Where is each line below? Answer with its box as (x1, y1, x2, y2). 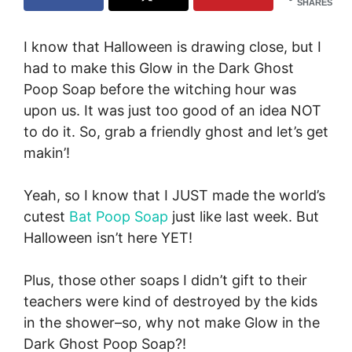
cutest (24, 207, 69, 225)
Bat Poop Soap (69, 207, 168, 225)
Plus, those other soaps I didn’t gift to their (24, 271, 307, 288)
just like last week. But (168, 207, 319, 225)
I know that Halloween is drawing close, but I (24, 38, 321, 55)
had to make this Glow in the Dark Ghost (24, 59, 294, 76)
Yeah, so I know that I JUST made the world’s (24, 186, 325, 203)
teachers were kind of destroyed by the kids (24, 292, 317, 310)
